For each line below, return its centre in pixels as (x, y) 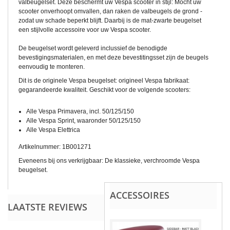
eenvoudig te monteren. (52, 67)
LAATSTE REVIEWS (47, 207)
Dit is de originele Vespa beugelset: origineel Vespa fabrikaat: (104, 81)
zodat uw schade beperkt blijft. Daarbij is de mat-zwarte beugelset (110, 21)
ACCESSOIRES (140, 195)
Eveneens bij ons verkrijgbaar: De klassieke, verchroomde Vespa (109, 161)
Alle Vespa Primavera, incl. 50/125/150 (80, 112)
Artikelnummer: (40, 147)
